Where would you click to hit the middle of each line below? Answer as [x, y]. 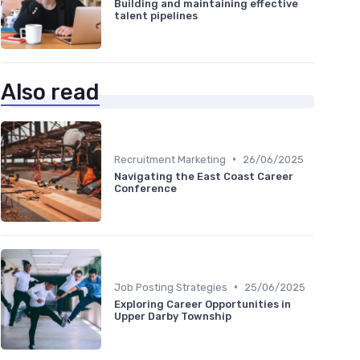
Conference [145, 188]
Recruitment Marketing [170, 159]
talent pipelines [156, 15]
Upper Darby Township [173, 316]
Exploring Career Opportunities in [202, 304]
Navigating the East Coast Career [204, 176]
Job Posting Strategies [171, 287]
